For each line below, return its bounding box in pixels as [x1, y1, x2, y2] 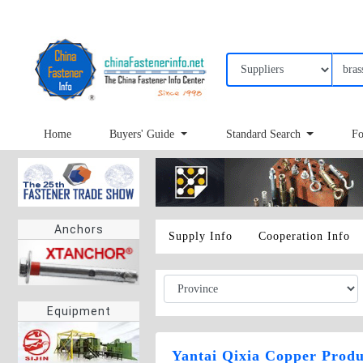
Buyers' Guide [109, 128, 178, 141]
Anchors [53, 223, 104, 236]
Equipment [46, 305, 111, 318]
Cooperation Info [258, 230, 350, 242]
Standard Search [225, 128, 304, 141]
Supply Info [169, 230, 233, 242]
